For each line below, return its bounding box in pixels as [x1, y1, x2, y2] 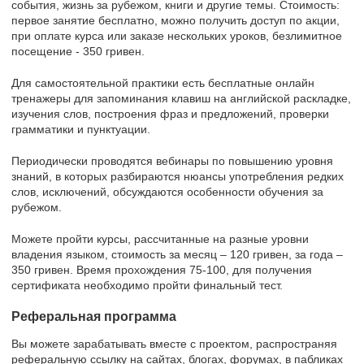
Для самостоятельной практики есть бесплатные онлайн [11, 76, 314, 89]
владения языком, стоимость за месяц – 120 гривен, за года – [11, 247, 343, 261]
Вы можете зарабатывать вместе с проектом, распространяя [11, 336, 337, 350]
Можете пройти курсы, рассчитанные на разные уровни [11, 232, 309, 245]
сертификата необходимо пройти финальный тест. [11, 278, 283, 292]
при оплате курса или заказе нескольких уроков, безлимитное [11, 28, 342, 42]
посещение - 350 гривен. [11, 44, 145, 58]
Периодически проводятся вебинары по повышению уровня [11, 154, 333, 167]
